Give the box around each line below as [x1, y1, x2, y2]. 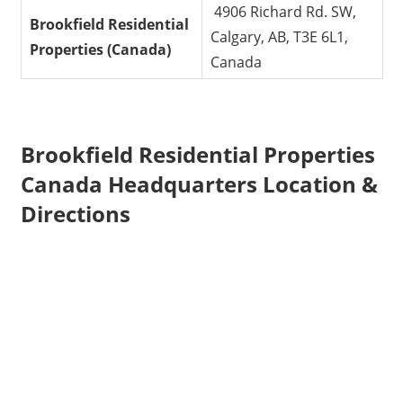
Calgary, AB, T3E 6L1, [210, 26, 349, 47]
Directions [20, 199, 130, 229]
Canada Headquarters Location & [20, 169, 378, 200]
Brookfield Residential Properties [20, 139, 375, 170]
